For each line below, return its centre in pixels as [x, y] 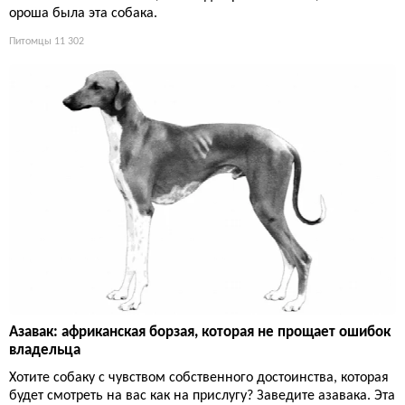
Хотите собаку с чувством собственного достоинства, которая [199, 378]
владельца [45, 351]
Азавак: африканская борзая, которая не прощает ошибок [200, 333]
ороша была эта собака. [83, 14]
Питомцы [30, 42]
